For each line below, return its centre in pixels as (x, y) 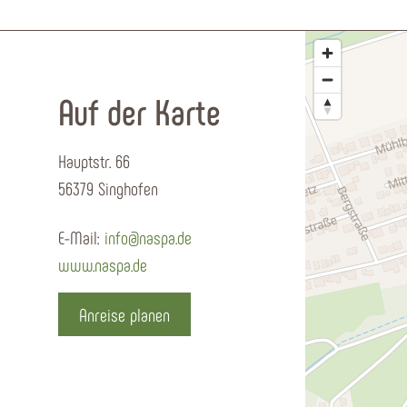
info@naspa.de (148, 237)
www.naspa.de (103, 264)
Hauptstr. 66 (94, 161)
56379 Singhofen (108, 188)
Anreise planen (124, 314)
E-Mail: (81, 237)
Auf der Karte (139, 111)
